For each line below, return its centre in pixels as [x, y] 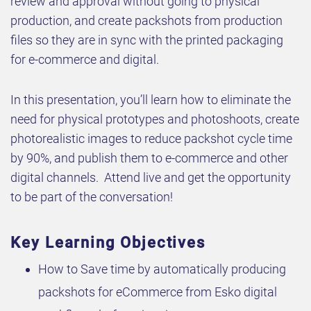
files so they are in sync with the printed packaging [147, 40]
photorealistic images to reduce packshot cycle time [151, 139]
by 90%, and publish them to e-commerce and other [149, 158]
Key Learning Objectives [108, 243]
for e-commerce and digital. [85, 60]
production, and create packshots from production [146, 21]
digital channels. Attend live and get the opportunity [151, 178]
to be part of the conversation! [92, 197]
